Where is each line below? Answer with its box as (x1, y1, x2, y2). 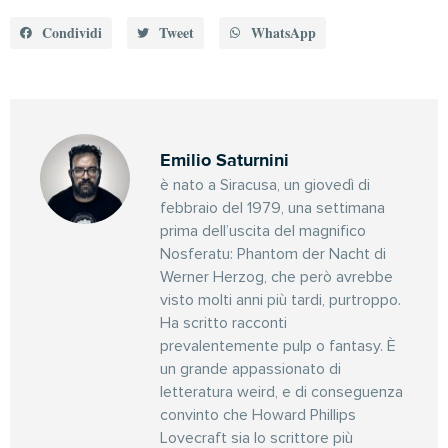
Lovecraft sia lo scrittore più (160, 429, 353, 446)
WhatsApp (250, 21, 316, 43)
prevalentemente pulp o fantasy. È (160, 337, 396, 354)
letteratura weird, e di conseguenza (160, 383, 403, 400)
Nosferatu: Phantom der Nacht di (160, 245, 386, 262)
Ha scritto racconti (160, 314, 287, 331)
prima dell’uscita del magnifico (160, 222, 366, 239)
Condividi (41, 21, 102, 43)
